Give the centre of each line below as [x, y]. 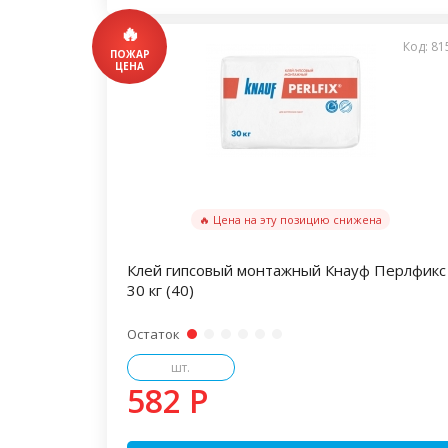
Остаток [153, 334]
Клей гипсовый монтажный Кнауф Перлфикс [286, 270]
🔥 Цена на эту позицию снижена [291, 219]
